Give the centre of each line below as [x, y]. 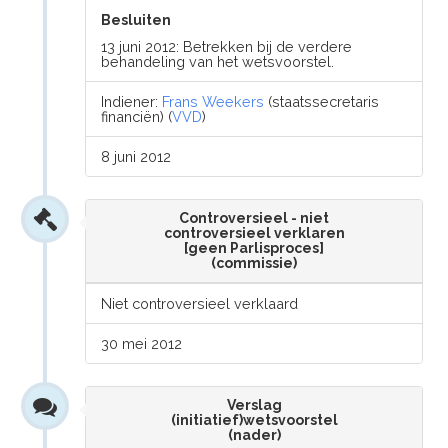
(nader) [254, 435]
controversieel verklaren [254, 233]
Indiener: [132, 101]
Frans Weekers [213, 101]
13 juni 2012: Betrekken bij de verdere [227, 46]
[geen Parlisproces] [254, 248]
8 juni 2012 [136, 156]
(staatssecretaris [322, 101]
